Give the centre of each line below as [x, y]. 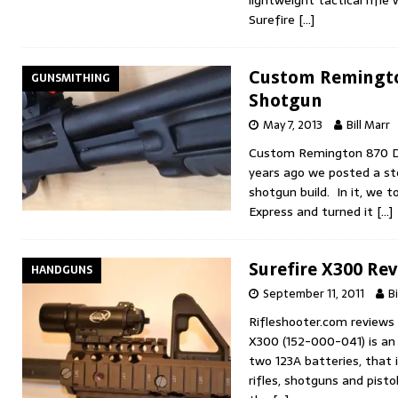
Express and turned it [313, 211]
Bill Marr [368, 124]
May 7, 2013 [293, 124]
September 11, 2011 [314, 293]
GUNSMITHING [71, 78]
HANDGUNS [62, 270]
